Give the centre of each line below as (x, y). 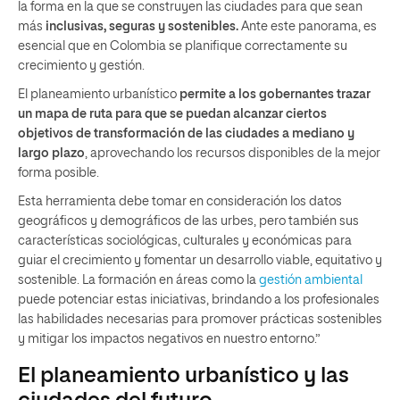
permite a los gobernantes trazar (275, 94)
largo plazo (51, 153)
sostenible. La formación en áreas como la (138, 280)
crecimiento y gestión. (81, 66)
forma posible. (58, 173)
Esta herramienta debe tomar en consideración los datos (180, 201)
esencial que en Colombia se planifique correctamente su (183, 46)
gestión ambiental (311, 280)
